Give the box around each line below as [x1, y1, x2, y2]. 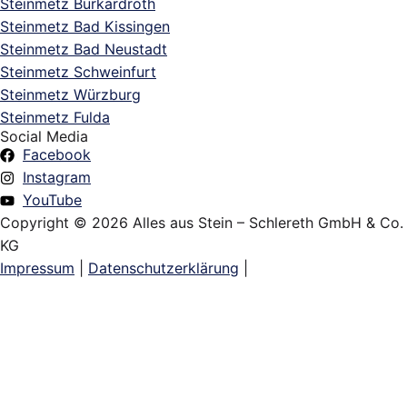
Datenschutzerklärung [88, 259, 239, 277]
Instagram [23, 168, 91, 186]
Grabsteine [27, 340, 124, 362]
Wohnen [27, 372, 99, 394]
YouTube [23, 191, 82, 209]
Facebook [23, 145, 91, 164]
